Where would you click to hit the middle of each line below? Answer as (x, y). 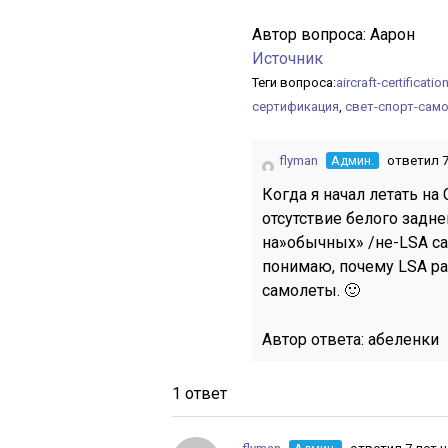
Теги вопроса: (294, 82)
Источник (287, 58)
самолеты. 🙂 (311, 290)
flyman (298, 160)
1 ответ (199, 393)
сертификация (295, 106)
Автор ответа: (315, 339)
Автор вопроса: (311, 34)
